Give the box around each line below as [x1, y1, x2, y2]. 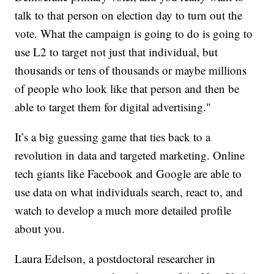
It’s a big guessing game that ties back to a [15, 129, 211, 145]
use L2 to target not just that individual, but [15, 44, 218, 60]
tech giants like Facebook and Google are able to [15, 166, 242, 182]
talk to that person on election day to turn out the [15, 7, 243, 23]
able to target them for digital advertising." [15, 99, 212, 115]
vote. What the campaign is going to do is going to [15, 26, 253, 42]
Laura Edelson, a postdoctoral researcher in [15, 251, 216, 267]
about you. [15, 221, 65, 237]
